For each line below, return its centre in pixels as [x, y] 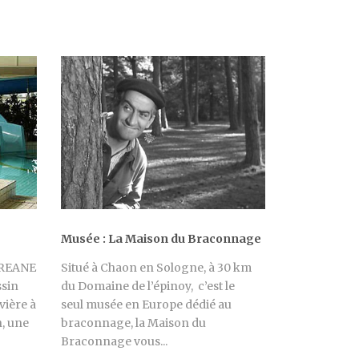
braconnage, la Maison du [133, 323]
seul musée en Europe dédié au [146, 305]
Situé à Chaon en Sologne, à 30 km [156, 268]
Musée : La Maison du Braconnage [161, 239]
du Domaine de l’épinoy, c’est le [148, 286]
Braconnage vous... [114, 342]
